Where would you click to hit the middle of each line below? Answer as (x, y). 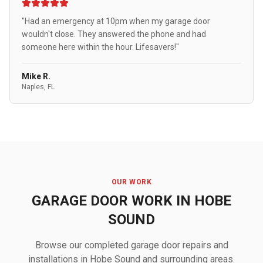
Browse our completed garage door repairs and (131, 245)
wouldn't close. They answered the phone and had (114, 34)
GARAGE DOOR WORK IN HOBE (131, 201)
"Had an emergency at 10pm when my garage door (116, 21)
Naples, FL (38, 87)
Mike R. (36, 76)
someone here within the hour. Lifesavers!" (100, 47)
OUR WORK (131, 182)
